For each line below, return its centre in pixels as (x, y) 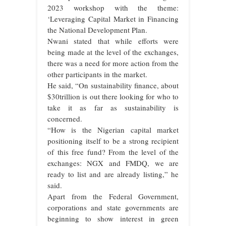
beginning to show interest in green (113, 218)
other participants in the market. (97, 74)
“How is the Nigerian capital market (113, 129)
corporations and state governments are (113, 207)
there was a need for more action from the (113, 63)
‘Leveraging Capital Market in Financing (113, 18)
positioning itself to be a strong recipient (113, 140)
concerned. (65, 118)
